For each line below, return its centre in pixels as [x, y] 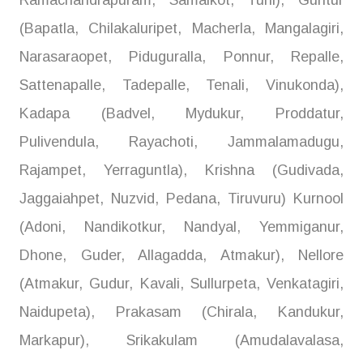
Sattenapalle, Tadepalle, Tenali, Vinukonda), [181, 85]
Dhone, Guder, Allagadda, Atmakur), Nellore [181, 256]
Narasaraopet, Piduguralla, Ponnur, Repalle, [181, 57]
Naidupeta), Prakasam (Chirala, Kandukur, [181, 312]
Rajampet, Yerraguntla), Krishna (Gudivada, [181, 171]
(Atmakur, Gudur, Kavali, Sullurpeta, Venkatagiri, [181, 284]
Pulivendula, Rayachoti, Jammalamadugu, [181, 142]
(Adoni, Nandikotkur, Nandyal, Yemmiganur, [181, 227]
